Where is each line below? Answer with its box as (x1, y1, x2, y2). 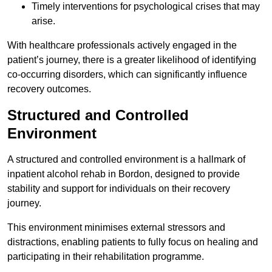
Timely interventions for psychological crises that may (32, 1, 260, 12)
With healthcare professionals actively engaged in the (7, 40, 237, 51)
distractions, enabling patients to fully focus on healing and (7, 237, 258, 248)
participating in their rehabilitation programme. (7, 251, 204, 262)
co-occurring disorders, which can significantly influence (7, 69, 247, 80)
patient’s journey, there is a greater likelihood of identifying (7, 55, 256, 66)
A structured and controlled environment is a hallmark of (7, 154, 245, 165)
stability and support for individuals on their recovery (7, 183, 230, 194)
